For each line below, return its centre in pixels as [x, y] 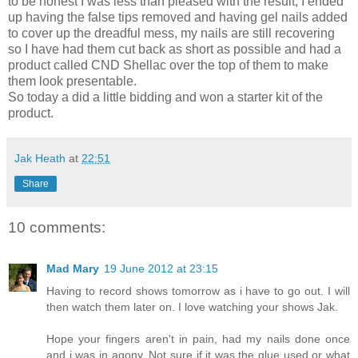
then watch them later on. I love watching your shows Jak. [192, 306]
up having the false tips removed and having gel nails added [178, 18]
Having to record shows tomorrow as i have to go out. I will [198, 290]
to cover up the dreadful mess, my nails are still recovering [171, 34]
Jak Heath [40, 159]
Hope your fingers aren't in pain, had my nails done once [198, 338]
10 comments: [57, 227]
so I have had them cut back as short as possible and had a [175, 50]
